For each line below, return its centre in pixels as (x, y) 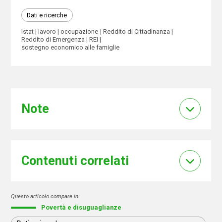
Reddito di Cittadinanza (136, 31)
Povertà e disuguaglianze (82, 207)
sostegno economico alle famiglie (70, 47)
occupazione (80, 31)
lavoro (47, 31)
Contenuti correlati (75, 161)
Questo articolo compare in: (46, 196)
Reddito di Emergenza (53, 39)
